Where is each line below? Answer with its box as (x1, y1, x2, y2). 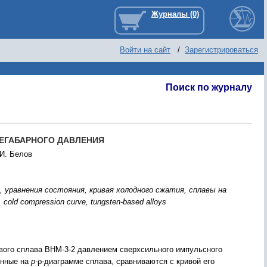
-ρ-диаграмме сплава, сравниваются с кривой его (35, 257, 215, 266)
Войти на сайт (120, 45, 170, 54)
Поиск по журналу (166, 82, 252, 92)
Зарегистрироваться (185, 45, 258, 54)
